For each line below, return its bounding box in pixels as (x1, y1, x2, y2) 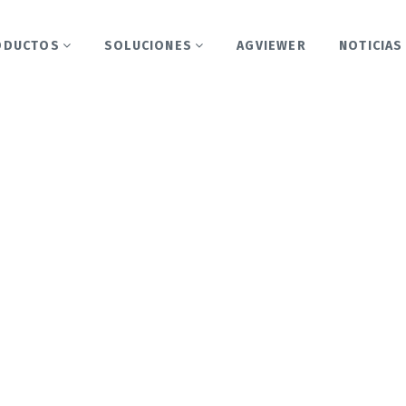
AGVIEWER (237, 38, 306, 53)
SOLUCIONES (104, 38, 193, 53)
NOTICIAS (338, 38, 403, 53)
